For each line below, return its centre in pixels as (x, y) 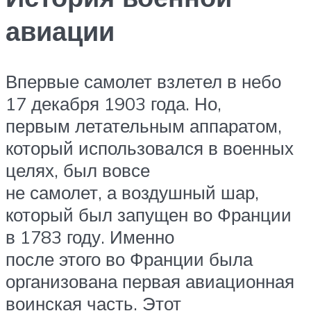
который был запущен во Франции (149, 214)
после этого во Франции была (129, 259)
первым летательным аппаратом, (144, 125)
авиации (60, 31)
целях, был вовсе (78, 170)
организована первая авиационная (150, 281)
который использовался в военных (150, 148)
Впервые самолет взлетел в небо (143, 81)
